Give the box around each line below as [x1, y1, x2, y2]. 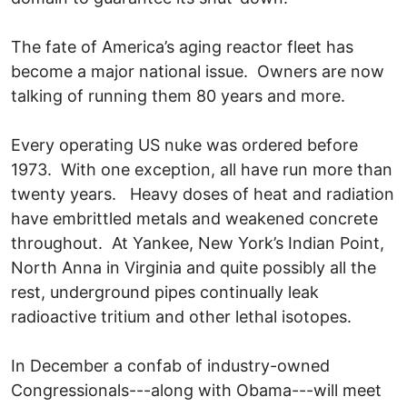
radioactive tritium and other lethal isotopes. [11, 306, 352, 326]
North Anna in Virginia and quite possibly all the [11, 257, 376, 277]
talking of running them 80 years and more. [11, 85, 345, 105]
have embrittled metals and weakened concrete [11, 208, 378, 228]
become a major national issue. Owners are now [11, 61, 384, 81]
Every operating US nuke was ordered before [11, 134, 358, 154]
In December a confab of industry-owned [11, 355, 330, 375]
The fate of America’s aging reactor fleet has [11, 36, 353, 56]
